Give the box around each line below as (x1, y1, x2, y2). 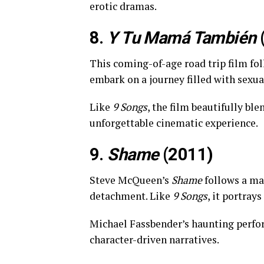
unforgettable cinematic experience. (90, 116, 258, 130)
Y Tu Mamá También (107, 28, 256, 48)
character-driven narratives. (90, 233, 219, 246)
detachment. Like (90, 189, 173, 203)
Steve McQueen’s (90, 173, 171, 187)
